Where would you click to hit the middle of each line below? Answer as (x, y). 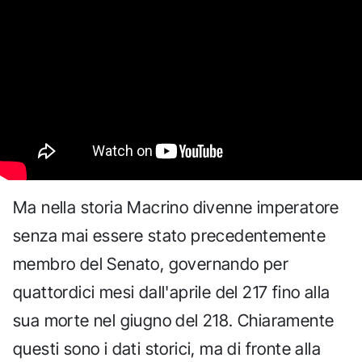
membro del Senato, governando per (151, 264)
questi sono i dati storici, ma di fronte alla (167, 349)
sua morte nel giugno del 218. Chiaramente (174, 321)
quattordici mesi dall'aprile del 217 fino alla (172, 293)
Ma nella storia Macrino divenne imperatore (176, 208)
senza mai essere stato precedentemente (170, 236)
